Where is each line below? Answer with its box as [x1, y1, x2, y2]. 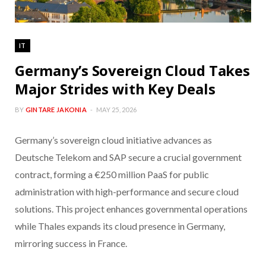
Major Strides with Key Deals [15, 79, 216, 99]
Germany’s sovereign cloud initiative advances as [15, 134, 212, 146]
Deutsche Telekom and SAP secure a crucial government [15, 151, 242, 163]
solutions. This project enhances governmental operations [15, 203, 248, 215]
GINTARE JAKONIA [25, 106, 87, 114]
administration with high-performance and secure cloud [15, 186, 239, 198]
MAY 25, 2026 [96, 106, 137, 114]
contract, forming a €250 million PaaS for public [15, 169, 209, 180]
